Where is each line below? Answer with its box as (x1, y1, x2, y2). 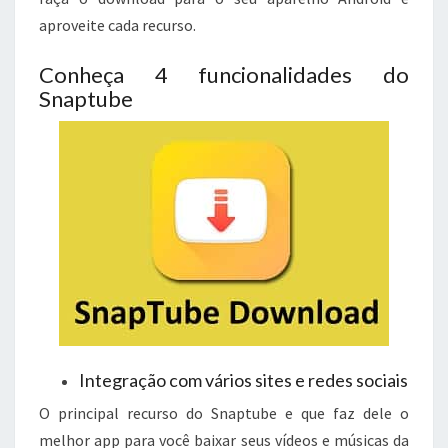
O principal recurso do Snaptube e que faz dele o (39, 403, 409, 423)
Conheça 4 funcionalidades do (39, 61, 409, 88)
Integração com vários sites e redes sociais (79, 369, 408, 391)
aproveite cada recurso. (39, 15, 196, 35)
